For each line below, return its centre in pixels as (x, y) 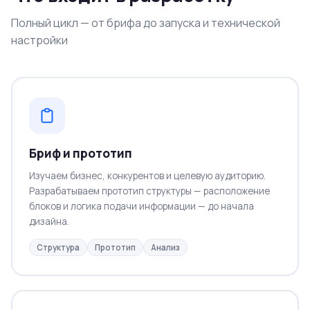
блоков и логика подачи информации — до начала (141, 206)
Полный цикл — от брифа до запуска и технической (146, 23)
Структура (58, 247)
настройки (39, 40)
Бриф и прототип (80, 153)
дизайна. (49, 221)
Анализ (165, 247)
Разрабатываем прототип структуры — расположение (149, 191)
